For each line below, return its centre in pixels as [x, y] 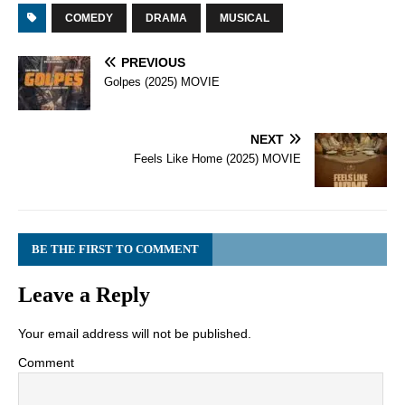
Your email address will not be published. [135, 334]
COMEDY [89, 19]
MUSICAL [245, 19]
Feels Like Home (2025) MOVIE [217, 159]
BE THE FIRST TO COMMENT [115, 250]
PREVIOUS [153, 63]
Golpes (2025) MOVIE [162, 82]
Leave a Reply [84, 295]
